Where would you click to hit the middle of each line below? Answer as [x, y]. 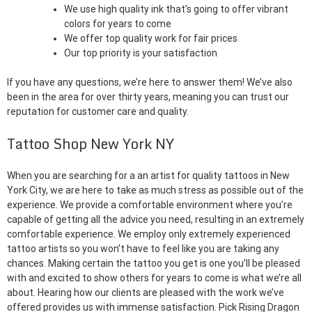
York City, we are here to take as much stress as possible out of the [155, 190]
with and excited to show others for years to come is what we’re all [154, 278]
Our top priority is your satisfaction [141, 53]
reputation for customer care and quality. [98, 111]
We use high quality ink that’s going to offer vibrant [176, 9]
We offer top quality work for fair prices [151, 38]
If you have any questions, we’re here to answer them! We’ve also [150, 82]
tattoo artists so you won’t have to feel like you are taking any [143, 248]
